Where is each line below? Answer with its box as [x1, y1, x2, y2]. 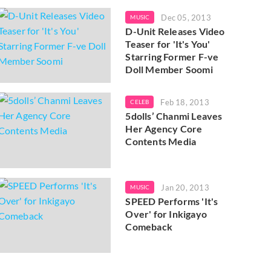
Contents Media [125, 135, 197, 148]
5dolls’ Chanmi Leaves [125, 110, 223, 122]
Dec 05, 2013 [161, 12, 211, 22]
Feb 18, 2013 [160, 97, 209, 108]
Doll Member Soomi [125, 63, 213, 75]
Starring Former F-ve [125, 50, 219, 62]
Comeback [125, 220, 172, 232]
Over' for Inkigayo [125, 207, 207, 220]
